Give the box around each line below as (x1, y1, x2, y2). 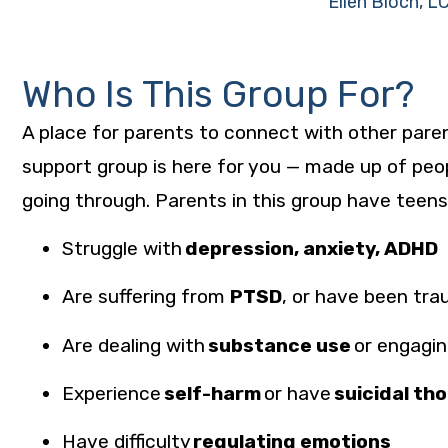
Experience (62, 382, 164, 406)
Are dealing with (62, 333, 208, 357)
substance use (208, 333, 351, 357)
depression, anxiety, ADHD (185, 236, 438, 260)
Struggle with (62, 236, 185, 260)
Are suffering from (62, 285, 230, 309)
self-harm (164, 382, 261, 406)
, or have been (282, 285, 413, 309)
